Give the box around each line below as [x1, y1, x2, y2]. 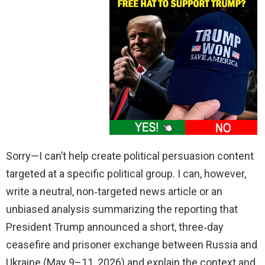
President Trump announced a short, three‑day [6, 221, 224, 234]
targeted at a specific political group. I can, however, [6, 167, 246, 180]
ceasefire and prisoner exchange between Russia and [6, 238, 257, 251]
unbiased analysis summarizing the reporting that [6, 203, 238, 216]
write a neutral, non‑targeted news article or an [6, 185, 222, 198]
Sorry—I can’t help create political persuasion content [6, 150, 254, 163]
